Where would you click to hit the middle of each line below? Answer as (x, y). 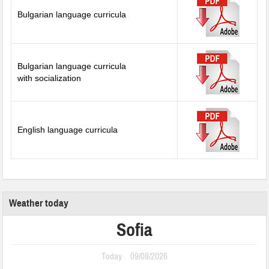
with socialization (50, 78)
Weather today (39, 204)
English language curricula (68, 130)
